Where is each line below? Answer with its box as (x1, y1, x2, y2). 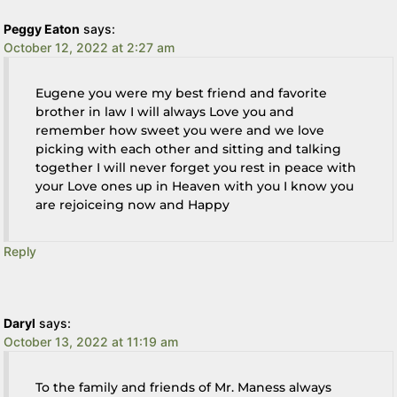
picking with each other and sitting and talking (35, 140, 342, 157)
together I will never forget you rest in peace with (35, 159, 357, 175)
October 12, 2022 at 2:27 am (4, 39, 175, 55)
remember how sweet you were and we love (35, 121, 325, 138)
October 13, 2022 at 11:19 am (4, 333, 179, 349)
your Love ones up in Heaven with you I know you (35, 177, 354, 194)
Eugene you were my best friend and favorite (35, 84, 328, 101)
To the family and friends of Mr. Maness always (35, 378, 332, 395)
